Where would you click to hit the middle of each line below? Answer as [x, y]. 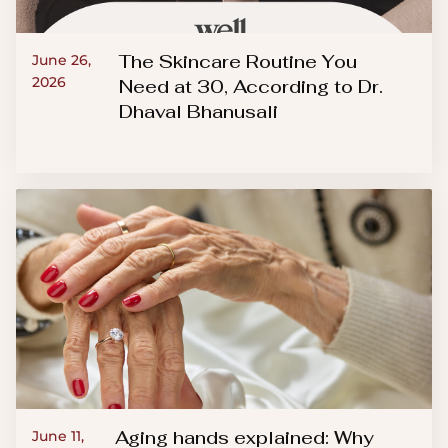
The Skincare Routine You [237, 61]
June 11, [58, 435]
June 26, [61, 59]
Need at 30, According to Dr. [250, 86]
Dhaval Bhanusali [198, 111]
